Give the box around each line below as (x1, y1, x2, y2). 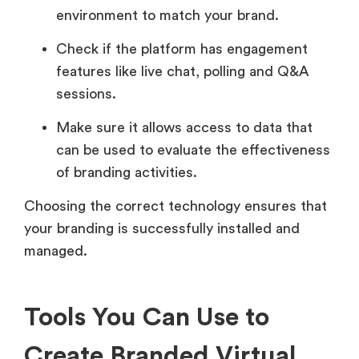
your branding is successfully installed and (24, 220, 300, 236)
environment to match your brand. (56, 7, 279, 22)
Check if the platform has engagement (56, 41, 308, 56)
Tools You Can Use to (24, 304, 269, 330)
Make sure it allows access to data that (56, 119, 313, 135)
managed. (24, 243, 87, 258)
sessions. (56, 86, 116, 101)
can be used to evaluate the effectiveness (56, 142, 330, 157)
